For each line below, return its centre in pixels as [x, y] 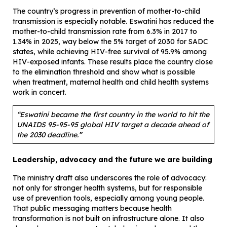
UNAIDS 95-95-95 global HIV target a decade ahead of [113, 125]
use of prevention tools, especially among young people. [108, 198]
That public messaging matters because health [92, 209]
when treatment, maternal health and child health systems [111, 82]
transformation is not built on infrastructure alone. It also [108, 219]
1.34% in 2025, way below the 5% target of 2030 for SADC [110, 42]
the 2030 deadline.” [49, 135]
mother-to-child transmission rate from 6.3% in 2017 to [105, 32]
